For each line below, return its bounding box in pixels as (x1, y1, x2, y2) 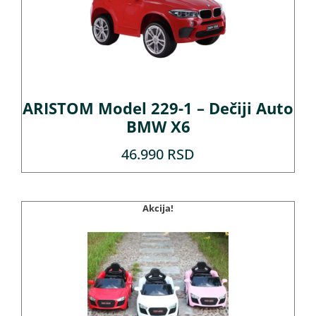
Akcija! (142, 202, 174, 215)
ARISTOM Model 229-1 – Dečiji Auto (23, 97, 293, 120)
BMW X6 (126, 116, 190, 138)
